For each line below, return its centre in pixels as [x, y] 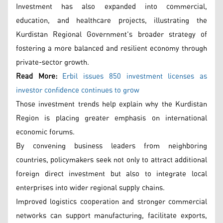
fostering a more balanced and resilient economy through [111, 49]
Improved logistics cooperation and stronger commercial [111, 202]
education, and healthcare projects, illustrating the [111, 21]
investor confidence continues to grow [78, 90]
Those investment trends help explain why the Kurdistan [111, 104]
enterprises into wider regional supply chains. [90, 188]
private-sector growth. [53, 62]
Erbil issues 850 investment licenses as [135, 76]
